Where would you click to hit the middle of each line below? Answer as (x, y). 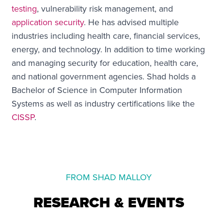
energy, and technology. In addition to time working (108, 49)
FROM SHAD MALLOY (108, 177)
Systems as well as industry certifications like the (103, 103)
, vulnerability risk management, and (105, 8)
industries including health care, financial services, (106, 36)
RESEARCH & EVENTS (108, 202)
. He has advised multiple (131, 22)
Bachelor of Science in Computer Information (97, 90)
